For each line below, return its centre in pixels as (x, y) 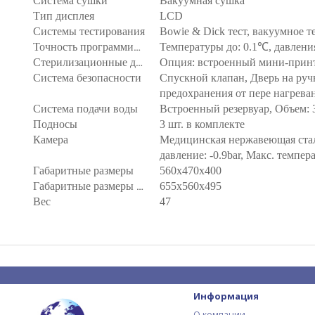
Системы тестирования (89, 31)
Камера (51, 140)
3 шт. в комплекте (202, 124)
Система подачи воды (85, 109)
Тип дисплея (64, 16)
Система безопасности (87, 78)
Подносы (55, 124)
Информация (226, 296)
